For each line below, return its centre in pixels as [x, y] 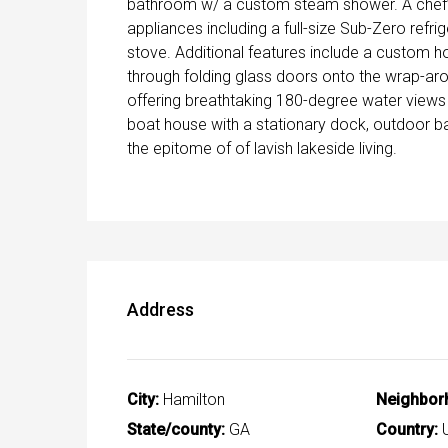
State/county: [176, 430]
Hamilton [192, 400]
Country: [406, 430]
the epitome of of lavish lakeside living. [262, 149]
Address [160, 310]
